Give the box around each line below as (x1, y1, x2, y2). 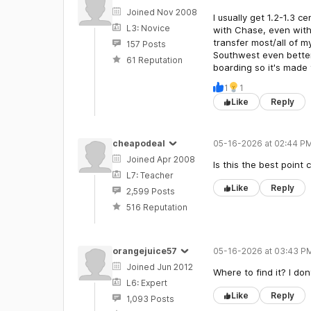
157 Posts (126, 39, 166, 49)
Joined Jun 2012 (126, 262, 193, 272)
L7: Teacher (126, 170, 174, 180)
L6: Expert (126, 278, 167, 288)
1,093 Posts (126, 294, 174, 304)
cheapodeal (112, 138, 165, 149)
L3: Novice (126, 23, 170, 33)
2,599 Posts (126, 186, 175, 196)
